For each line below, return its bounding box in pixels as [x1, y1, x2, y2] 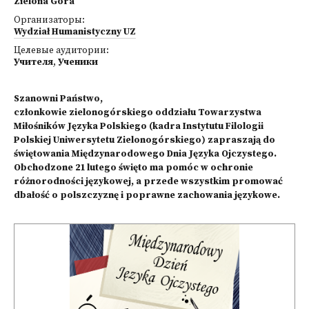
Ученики [58, 57, 98, 68]
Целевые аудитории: [14, 45, 109, 57]
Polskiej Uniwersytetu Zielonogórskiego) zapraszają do [14, 134, 275, 146]
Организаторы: [14, 14, 85, 26]
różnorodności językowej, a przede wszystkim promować [14, 176, 283, 188]
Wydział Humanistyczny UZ [14, 26, 136, 38]
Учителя [14, 57, 53, 68]
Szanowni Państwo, [14, 93, 103, 105]
